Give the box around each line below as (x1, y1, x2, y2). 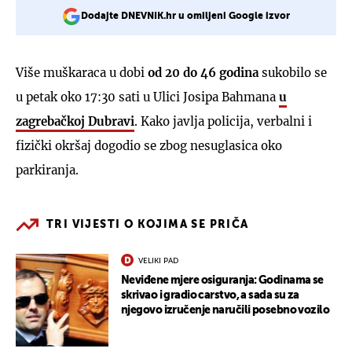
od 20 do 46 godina (148, 64, 258, 80)
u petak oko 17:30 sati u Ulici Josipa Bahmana (16, 89, 279, 104)
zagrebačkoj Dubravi (16, 113, 134, 129)
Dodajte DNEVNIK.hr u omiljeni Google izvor (81, 11, 290, 21)
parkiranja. (16, 162, 79, 178)
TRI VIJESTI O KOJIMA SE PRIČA (46, 218, 249, 230)
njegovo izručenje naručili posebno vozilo (121, 304, 330, 316)
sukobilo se (258, 64, 327, 80)
